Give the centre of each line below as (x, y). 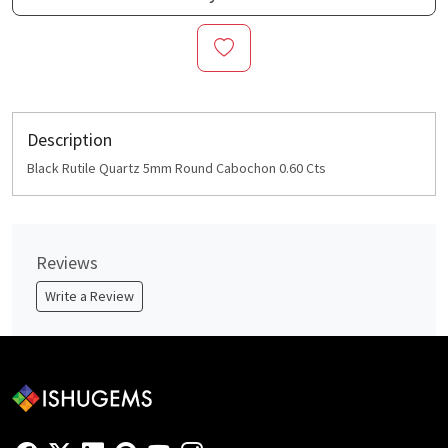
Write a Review (89, 296)
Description (69, 140)
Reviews (67, 263)
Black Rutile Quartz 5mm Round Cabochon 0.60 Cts (176, 168)
